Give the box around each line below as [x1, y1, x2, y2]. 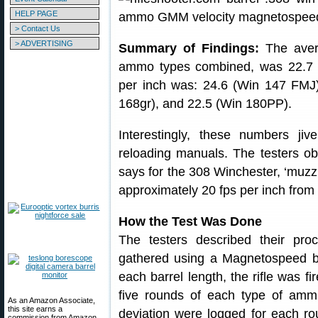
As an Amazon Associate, [8, 296, 95, 305]
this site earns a [8, 305, 62, 313]
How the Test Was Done [119, 214, 262, 229]
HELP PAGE [15, 9, 57, 18]
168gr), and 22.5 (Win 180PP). [119, 97, 292, 111]
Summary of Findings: [119, 41, 259, 55]
